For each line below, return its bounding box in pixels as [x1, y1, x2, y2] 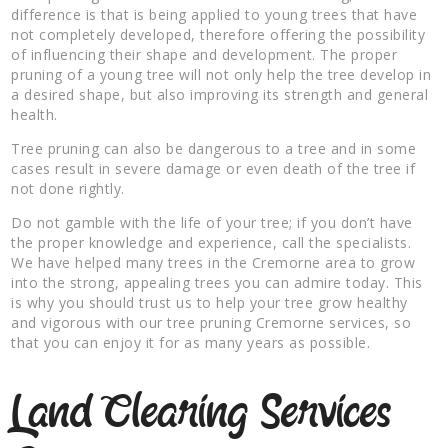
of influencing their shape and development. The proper [11, 44, 398, 64]
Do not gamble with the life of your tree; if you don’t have [11, 212, 413, 232]
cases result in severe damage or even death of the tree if [11, 158, 416, 178]
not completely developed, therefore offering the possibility [11, 24, 426, 44]
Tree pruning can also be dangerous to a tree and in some [11, 138, 417, 158]
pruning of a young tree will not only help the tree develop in [11, 64, 432, 84]
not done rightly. [11, 178, 125, 198]
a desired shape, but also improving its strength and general [11, 84, 429, 104]
